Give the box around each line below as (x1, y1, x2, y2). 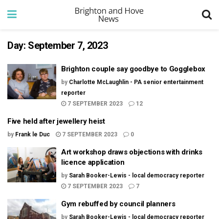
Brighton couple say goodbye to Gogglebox (61, 65, 205, 73)
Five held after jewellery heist (7, 117, 105, 126)
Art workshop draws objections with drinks (61, 148, 202, 156)
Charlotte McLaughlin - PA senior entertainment (69, 79, 203, 86)
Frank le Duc (15, 131, 50, 138)
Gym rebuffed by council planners (61, 199, 175, 208)
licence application (61, 158, 125, 167)
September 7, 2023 (28, 40, 108, 51)
